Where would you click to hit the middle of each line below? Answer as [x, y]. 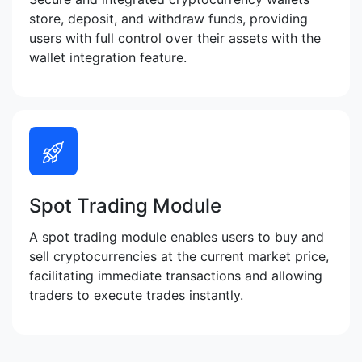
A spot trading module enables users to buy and [177, 237]
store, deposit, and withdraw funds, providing [168, 19]
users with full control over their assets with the [175, 38]
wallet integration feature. [108, 58]
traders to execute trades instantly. [136, 295]
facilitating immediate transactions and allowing [176, 276]
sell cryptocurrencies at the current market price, [179, 257]
